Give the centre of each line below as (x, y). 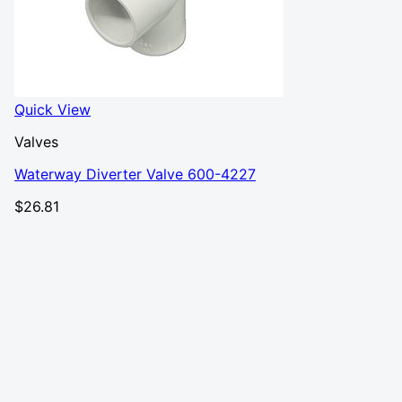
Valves (36, 142)
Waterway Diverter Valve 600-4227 (135, 174)
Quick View (52, 109)
